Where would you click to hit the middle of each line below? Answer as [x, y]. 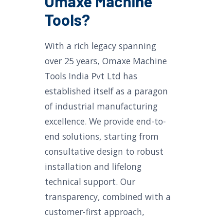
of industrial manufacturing [101, 106]
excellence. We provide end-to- [105, 121]
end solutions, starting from [102, 136]
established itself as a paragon [106, 91]
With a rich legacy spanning [100, 46]
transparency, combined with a [108, 197]
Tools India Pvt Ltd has [91, 76]
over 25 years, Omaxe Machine [106, 61]
